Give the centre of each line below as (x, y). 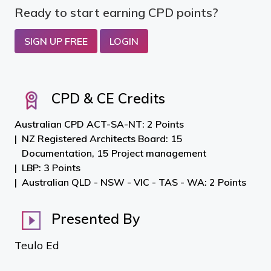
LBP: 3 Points (51, 168)
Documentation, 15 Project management (114, 153)
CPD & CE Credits (106, 99)
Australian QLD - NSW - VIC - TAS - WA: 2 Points (134, 182)
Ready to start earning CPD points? (116, 12)
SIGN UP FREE (56, 41)
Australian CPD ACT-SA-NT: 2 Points (99, 124)
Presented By (94, 219)
